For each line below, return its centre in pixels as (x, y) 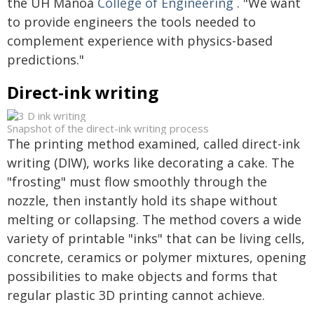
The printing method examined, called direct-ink (153, 144)
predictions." (46, 60)
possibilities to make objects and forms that (142, 276)
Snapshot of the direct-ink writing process (108, 128)
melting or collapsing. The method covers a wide (154, 219)
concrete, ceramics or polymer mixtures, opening (157, 257)
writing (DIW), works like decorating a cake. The (151, 163)
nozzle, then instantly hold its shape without (142, 200)
